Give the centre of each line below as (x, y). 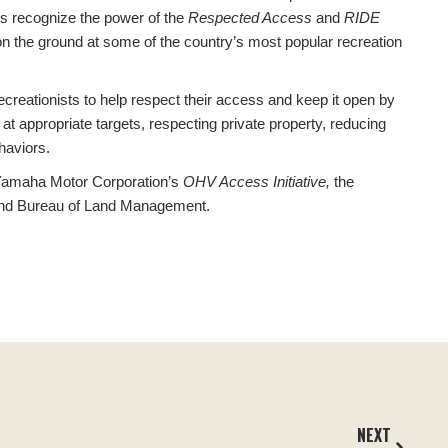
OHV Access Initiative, (258, 181)
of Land (91, 205)
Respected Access (249, 17)
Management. (162, 205)
